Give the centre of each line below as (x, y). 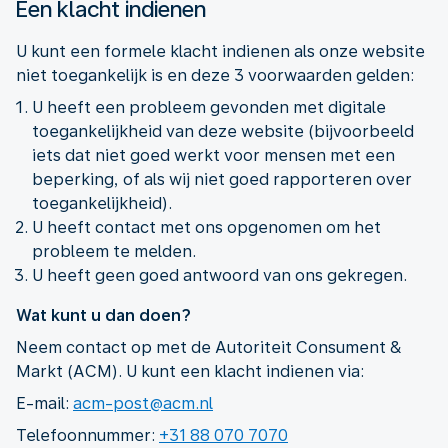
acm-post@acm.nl (143, 403)
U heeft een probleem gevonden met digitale (209, 107)
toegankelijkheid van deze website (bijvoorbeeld (223, 131)
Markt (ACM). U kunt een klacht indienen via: (190, 371)
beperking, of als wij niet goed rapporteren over (222, 179)
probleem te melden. (114, 251)
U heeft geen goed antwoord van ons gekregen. (219, 275)
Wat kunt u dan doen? (103, 315)
